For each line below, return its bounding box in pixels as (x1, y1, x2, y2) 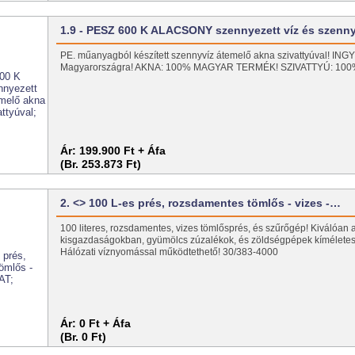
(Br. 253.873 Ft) (60, 157, 142, 170)
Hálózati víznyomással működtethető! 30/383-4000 (60, 246, 279, 258)
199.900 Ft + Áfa (79, 143, 166, 157)
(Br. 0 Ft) (60, 330, 107, 343)
